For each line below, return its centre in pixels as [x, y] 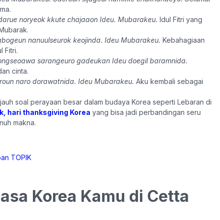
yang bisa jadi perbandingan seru [146, 112]
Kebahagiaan [183, 40]
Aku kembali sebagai [169, 82]
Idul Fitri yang [180, 20]
